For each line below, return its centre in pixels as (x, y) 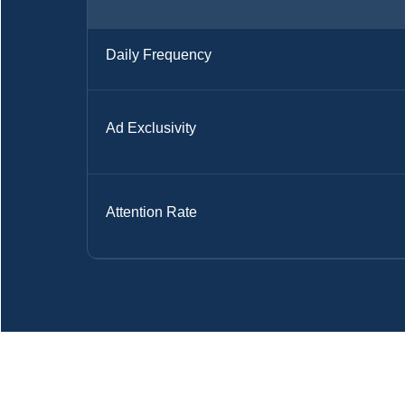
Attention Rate (151, 212)
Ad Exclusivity (151, 127)
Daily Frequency (159, 55)
